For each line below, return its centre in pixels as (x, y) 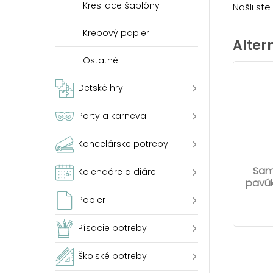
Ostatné (101, 60)
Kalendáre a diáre (117, 172)
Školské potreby (112, 256)
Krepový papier (116, 33)
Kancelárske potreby (123, 144)
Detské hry (101, 88)
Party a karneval (113, 116)
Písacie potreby (112, 228)
